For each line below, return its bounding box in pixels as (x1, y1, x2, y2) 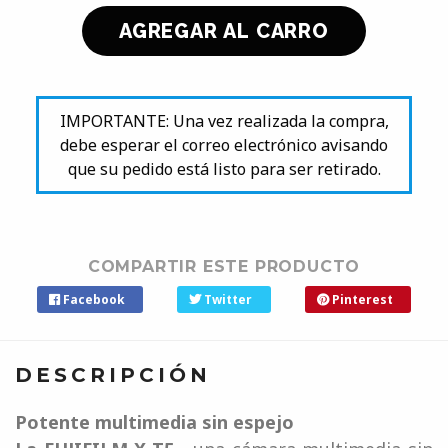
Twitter (201, 291, 253, 309)
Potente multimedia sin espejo (15, 410, 294, 435)
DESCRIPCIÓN (15, 363, 211, 388)
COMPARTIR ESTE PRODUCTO (87, 257, 361, 277)
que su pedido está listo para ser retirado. (67, 158, 381, 181)
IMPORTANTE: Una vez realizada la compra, (59, 110, 389, 133)
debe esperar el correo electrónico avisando (60, 134, 388, 157)
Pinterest (328, 291, 393, 309)
